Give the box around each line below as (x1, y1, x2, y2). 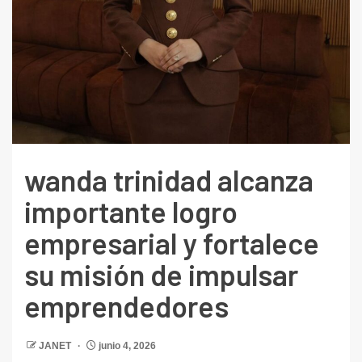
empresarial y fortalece (24, 225, 319, 261)
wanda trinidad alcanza (24, 162, 314, 198)
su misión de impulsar (24, 257, 298, 293)
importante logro (24, 194, 238, 229)
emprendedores (24, 288, 229, 324)
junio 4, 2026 (96, 340, 156, 352)
